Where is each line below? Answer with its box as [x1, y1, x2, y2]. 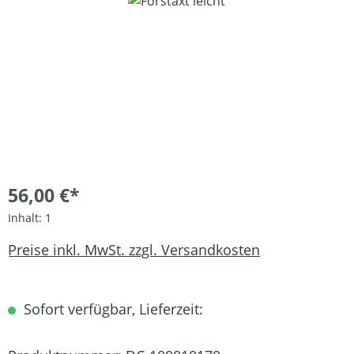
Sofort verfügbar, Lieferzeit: [20, 299, 203, 318]
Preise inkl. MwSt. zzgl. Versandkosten [8, 239, 260, 259]
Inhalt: [8, 210, 45, 225]
